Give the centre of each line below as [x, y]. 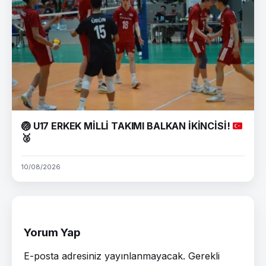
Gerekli [204, 256]
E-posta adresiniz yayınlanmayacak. [104, 256]
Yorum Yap [52, 232]
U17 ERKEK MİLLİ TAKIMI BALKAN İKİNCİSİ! [132, 126]
